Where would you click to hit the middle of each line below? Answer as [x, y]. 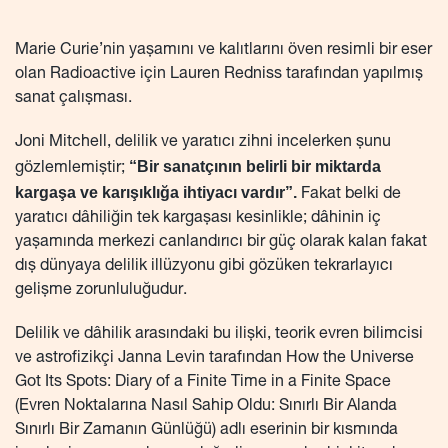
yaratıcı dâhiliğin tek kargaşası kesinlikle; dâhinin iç [198, 219]
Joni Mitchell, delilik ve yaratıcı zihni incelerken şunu [203, 143]
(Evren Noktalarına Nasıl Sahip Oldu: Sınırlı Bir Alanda [206, 407]
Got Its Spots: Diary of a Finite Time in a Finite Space [203, 383]
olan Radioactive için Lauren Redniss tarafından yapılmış [219, 75]
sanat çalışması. [73, 99]
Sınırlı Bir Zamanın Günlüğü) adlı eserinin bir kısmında [206, 431]
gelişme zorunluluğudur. [101, 291]
